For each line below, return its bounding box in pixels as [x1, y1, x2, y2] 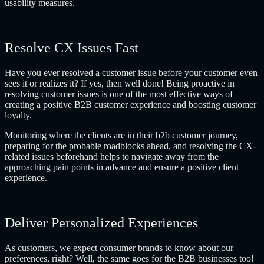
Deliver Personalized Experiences [5, 215, 198, 231]
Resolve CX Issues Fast [5, 40, 138, 56]
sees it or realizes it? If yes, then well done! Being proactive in [5, 78, 235, 89]
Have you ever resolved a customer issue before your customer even [5, 68, 258, 78]
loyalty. [5, 110, 32, 121]
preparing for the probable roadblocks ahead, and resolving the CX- [5, 141, 256, 151]
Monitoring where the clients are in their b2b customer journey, [5, 130, 238, 141]
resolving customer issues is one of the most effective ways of [5, 89, 233, 100]
